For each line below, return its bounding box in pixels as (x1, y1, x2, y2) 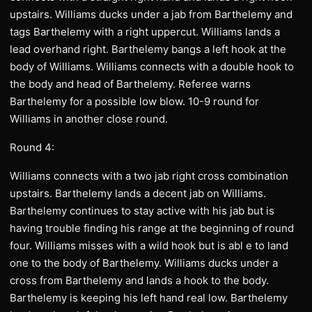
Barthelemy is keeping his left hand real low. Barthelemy (10, 291, 288, 304)
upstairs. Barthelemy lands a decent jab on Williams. (10, 187, 266, 200)
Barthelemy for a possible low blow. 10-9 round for (10, 95, 259, 108)
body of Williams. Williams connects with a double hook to (10, 60, 294, 73)
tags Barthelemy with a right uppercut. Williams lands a (10, 25, 280, 38)
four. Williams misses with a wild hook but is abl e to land (10, 239, 288, 252)
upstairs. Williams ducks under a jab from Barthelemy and (10, 8, 292, 21)
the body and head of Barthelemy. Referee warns (10, 77, 251, 91)
